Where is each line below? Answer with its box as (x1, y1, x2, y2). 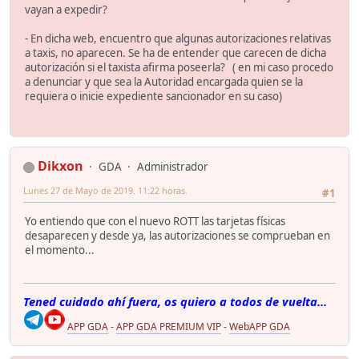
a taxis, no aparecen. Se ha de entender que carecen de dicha (25, 46, 326, 61)
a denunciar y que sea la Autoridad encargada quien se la (25, 75, 303, 90)
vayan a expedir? (25, 2, 107, 18)
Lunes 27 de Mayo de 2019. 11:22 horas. (23, 184, 188, 197)
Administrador (137, 159, 208, 175)
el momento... (25, 242, 95, 257)
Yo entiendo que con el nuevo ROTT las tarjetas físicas (25, 213, 285, 228)
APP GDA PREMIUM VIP (116, 320, 221, 334)
